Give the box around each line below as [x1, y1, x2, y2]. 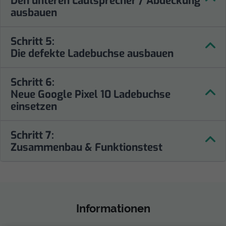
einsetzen [11, 99, 57, 114]
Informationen [76, 202, 150, 215]
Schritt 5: [11, 34, 54, 48]
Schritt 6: [11, 75, 54, 89]
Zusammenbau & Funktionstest [11, 140, 162, 154]
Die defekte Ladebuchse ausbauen [11, 46, 174, 61]
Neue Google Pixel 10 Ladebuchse [11, 87, 171, 101]
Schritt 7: [11, 128, 54, 142]
